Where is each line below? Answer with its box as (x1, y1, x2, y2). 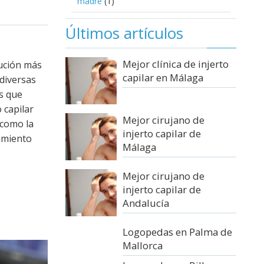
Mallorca (123, 238, 163, 252)
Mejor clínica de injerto (123, 57, 229, 71)
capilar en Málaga (123, 70, 203, 84)
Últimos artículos (65, 22, 183, 44)
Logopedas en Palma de (123, 225, 232, 239)
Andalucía (123, 196, 169, 210)
